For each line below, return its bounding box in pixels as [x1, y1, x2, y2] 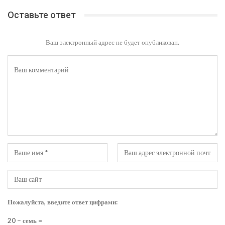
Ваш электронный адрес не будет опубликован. [46, 38, 179, 47]
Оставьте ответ [8, 10, 76, 21]
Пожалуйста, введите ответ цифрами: [8, 198, 118, 206]
